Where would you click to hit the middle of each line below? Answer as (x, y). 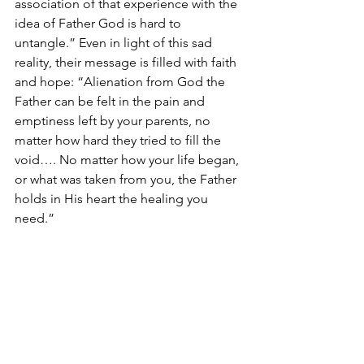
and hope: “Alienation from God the (121, 82)
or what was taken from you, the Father (127, 179)
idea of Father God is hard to (100, 23)
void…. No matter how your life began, (128, 160)
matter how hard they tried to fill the (119, 140)
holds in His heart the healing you (113, 199)
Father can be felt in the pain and (111, 101)
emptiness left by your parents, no (114, 121)
